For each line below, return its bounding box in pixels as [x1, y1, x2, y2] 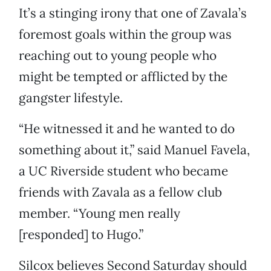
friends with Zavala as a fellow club [19, 184, 222, 201]
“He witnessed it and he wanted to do [19, 120, 235, 137]
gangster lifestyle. [19, 90, 123, 106]
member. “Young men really [19, 205, 180, 222]
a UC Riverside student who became [19, 163, 228, 180]
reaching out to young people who [19, 47, 217, 64]
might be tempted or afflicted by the [19, 68, 227, 85]
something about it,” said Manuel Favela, [19, 142, 250, 158]
